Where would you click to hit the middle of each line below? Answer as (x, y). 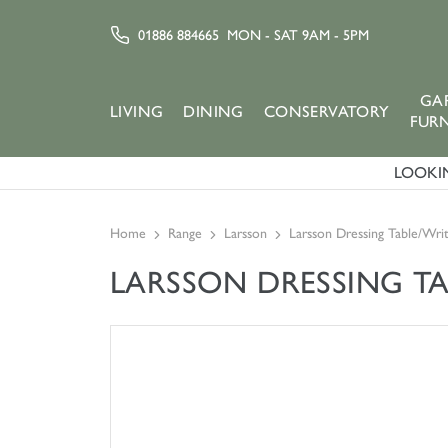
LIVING (137, 111)
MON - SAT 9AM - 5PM (298, 35)
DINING (213, 111)
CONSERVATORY (326, 111)
